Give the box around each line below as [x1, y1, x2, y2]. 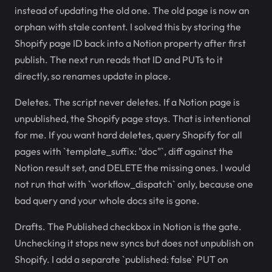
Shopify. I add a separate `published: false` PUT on [15, 253, 228, 265]
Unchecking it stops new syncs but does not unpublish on [15, 237, 254, 249]
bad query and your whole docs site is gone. [15, 194, 200, 206]
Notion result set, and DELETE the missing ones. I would [15, 161, 250, 174]
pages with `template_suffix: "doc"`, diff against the [15, 145, 233, 157]
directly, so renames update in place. [15, 70, 171, 82]
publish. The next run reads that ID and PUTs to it [15, 53, 223, 66]
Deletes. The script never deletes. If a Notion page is [15, 96, 240, 108]
